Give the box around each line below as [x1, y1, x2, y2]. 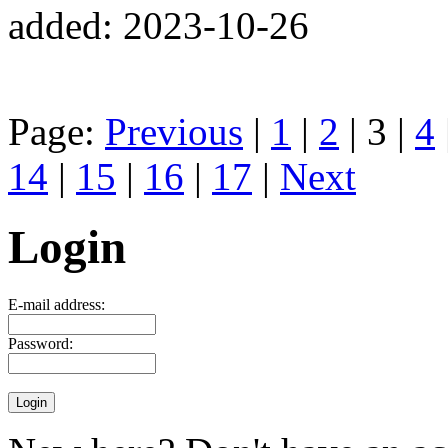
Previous [105, 109, 243, 153]
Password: [8, 334, 73, 352]
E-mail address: [8, 295, 105, 313]
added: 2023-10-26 [8, 3, 309, 47]
